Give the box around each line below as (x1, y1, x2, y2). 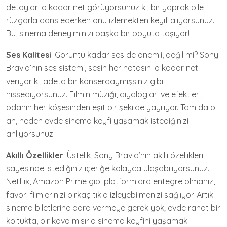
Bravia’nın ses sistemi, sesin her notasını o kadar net (6, 63, 198, 73)
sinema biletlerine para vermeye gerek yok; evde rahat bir (6, 203, 220, 213)
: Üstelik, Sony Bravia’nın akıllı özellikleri (63, 150, 203, 160)
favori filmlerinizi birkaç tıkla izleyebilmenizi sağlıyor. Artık (6, 190, 213, 200)
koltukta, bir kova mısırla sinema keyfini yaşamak (6, 216, 187, 226)
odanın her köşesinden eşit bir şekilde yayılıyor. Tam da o (6, 102, 215, 112)
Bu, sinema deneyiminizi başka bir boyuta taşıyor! (6, 28, 190, 39)
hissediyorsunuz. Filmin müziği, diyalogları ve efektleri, (6, 89, 202, 99)
